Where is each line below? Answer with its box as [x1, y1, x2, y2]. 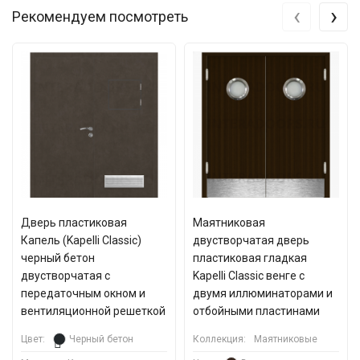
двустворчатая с [21, 269, 110, 282]
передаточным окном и [21, 287, 145, 300]
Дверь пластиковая [21, 216, 127, 229]
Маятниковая [193, 216, 265, 229]
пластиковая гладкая [193, 252, 307, 264]
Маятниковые [254, 333, 317, 345]
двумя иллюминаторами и [193, 287, 333, 300]
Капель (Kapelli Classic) [21, 234, 141, 247]
